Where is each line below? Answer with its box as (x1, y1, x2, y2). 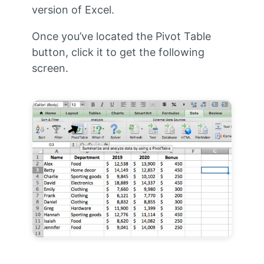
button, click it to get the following (31, 46, 204, 59)
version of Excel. (31, 4, 114, 16)
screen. (31, 62, 68, 75)
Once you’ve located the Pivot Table (31, 30, 211, 43)
